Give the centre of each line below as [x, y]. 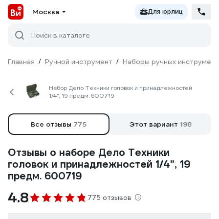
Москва [46, 12]
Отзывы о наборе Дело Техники [89, 153]
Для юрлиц [165, 11]
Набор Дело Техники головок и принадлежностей [120, 88]
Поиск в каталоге [61, 35]
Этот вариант [154, 124]
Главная [21, 62]
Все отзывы [52, 124]
